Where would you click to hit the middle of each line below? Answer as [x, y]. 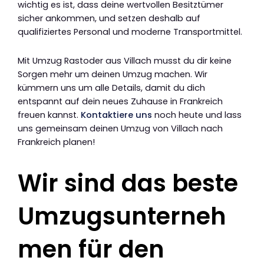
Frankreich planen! [56, 142]
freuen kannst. [49, 115]
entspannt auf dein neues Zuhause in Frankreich [120, 101]
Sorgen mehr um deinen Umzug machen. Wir [113, 74]
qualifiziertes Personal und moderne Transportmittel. [130, 32]
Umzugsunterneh [122, 216]
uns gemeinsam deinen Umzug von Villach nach [120, 128]
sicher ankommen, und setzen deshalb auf [109, 19]
